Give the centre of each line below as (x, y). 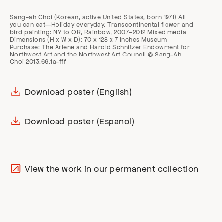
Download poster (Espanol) (80, 121)
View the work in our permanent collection (112, 169)
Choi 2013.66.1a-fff (38, 62)
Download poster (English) (78, 91)
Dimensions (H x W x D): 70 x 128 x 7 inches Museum (88, 39)
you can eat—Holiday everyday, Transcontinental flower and (102, 25)
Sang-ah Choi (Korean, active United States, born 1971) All (98, 17)
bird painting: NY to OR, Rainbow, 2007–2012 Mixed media (98, 32)
